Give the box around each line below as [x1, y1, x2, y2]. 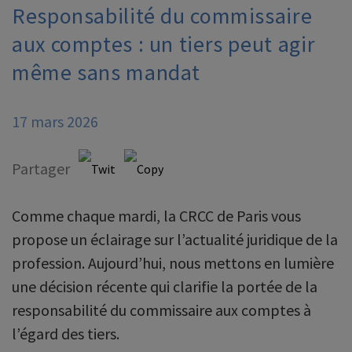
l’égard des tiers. [12, 324, 119, 343]
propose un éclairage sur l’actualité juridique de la [12, 229, 338, 249]
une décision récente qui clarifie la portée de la [12, 277, 317, 296]
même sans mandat [12, 58, 201, 86]
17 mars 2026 [12, 112, 98, 131]
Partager [12, 159, 70, 178]
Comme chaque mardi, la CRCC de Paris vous [12, 206, 301, 225]
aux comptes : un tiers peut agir [12, 30, 316, 58]
